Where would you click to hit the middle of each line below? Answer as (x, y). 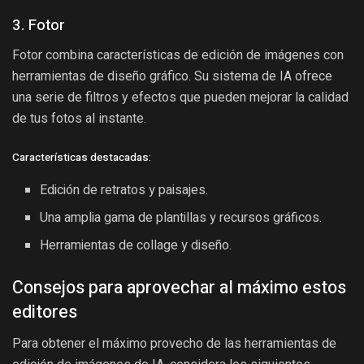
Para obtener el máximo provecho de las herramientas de (174, 343)
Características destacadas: (82, 158)
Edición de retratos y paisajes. (124, 190)
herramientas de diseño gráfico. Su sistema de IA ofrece (172, 76)
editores (45, 312)
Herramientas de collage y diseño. (136, 245)
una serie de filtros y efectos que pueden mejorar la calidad (180, 97)
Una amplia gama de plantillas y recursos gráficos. (181, 217)
